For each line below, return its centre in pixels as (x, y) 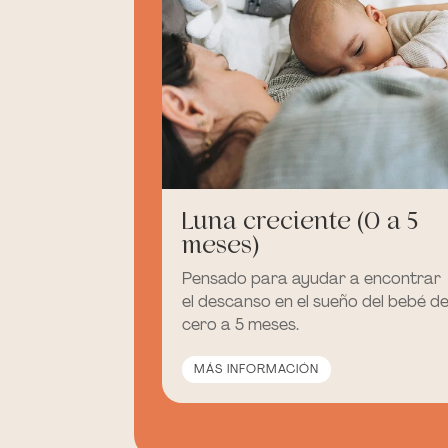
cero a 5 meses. (241, 324)
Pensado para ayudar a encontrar (312, 278)
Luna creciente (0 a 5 (300, 220)
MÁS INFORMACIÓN (257, 369)
